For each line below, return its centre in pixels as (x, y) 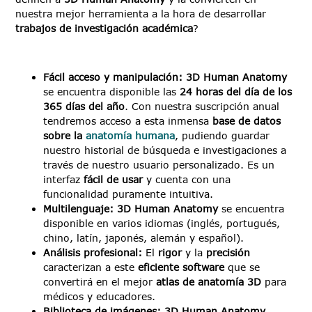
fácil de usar (114, 180)
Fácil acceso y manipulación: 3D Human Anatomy (165, 77)
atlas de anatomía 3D (209, 282)
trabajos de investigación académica (104, 28)
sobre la (65, 136)
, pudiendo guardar (223, 136)
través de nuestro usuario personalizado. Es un (159, 165)
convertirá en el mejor (100, 282)
